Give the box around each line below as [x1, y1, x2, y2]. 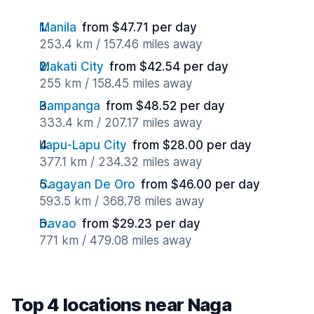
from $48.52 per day [106, 99, 225, 113]
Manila [39, 20, 76, 34]
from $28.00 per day [132, 138, 252, 152]
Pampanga [39, 99, 100, 113]
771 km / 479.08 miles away [39, 233, 191, 247]
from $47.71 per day [82, 20, 197, 34]
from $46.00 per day [141, 177, 260, 191]
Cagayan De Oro [39, 177, 135, 191]
